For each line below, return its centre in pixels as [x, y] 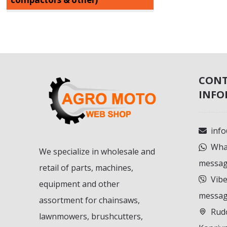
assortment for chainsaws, [90, 200]
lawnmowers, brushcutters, [91, 217]
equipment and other [80, 184]
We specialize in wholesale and [97, 152]
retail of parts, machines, [86, 168]
